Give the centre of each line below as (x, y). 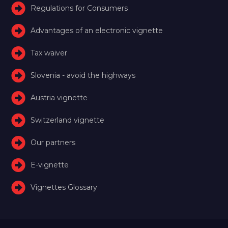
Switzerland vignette (68, 120)
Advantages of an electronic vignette (97, 30)
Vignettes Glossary (64, 187)
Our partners (53, 142)
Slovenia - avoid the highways (83, 75)
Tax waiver (49, 53)
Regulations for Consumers (79, 8)
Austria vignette (59, 97)
